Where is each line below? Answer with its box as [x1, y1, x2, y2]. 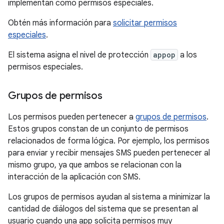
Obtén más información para [8, 18, 113, 28]
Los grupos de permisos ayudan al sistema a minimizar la [8, 192, 210, 202]
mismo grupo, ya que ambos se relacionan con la [8, 160, 181, 170]
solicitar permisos [113, 18, 177, 28]
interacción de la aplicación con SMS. [8, 172, 140, 182]
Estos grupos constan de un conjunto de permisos [8, 124, 188, 134]
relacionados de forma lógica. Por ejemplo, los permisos [8, 136, 209, 146]
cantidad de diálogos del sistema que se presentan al [8, 204, 198, 214]
